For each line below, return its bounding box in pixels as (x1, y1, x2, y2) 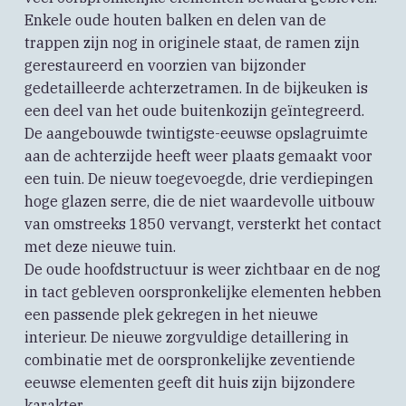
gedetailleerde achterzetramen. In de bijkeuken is (24, 79, 368, 98)
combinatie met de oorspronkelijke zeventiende (24, 351, 355, 370)
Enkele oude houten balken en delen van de (24, 11, 326, 30)
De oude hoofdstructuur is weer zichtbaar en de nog (24, 260, 381, 279)
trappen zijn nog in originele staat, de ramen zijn (24, 34, 360, 53)
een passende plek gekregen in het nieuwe (24, 305, 318, 324)
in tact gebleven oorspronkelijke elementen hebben (24, 283, 382, 302)
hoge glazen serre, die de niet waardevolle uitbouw (24, 192, 374, 211)
